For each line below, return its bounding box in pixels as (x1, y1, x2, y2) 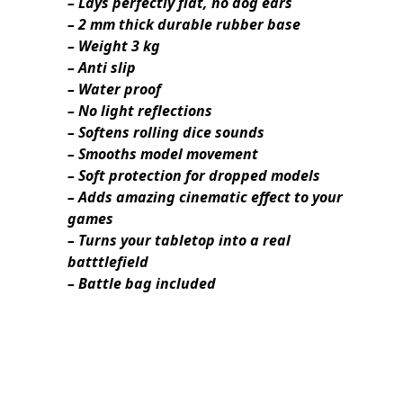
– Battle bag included (67, 273, 216, 294)
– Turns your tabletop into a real (67, 230, 291, 251)
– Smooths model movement (67, 144, 258, 165)
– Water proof (67, 79, 161, 100)
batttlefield (67, 252, 148, 273)
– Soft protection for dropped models (67, 166, 320, 186)
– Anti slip (67, 58, 136, 78)
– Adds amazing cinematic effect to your (67, 187, 343, 208)
